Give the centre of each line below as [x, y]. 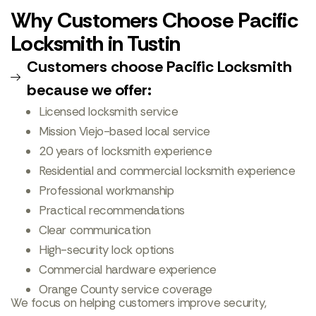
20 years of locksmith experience [126, 151]
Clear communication [95, 230]
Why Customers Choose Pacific [154, 20]
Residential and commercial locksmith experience [167, 171]
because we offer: [89, 90]
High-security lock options [107, 250]
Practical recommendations [112, 210]
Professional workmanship [107, 190]
